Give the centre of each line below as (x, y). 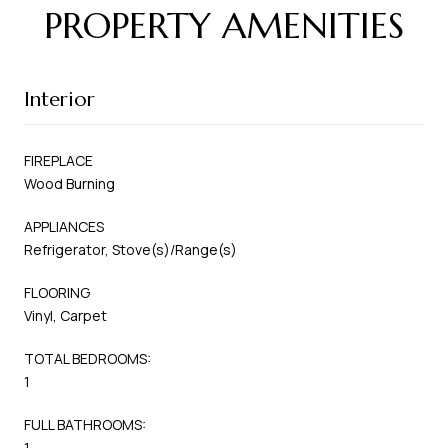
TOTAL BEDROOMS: (87, 358)
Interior (59, 99)
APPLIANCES (64, 226)
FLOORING (57, 292)
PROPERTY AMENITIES (224, 25)
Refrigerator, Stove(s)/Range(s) (130, 249)
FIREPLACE (58, 160)
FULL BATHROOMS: (85, 424)
